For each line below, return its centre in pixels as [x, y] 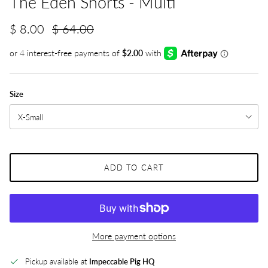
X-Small [31, 117]
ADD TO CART [134, 167]
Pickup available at [57, 261]
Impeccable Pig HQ [122, 261]
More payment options [134, 235]
